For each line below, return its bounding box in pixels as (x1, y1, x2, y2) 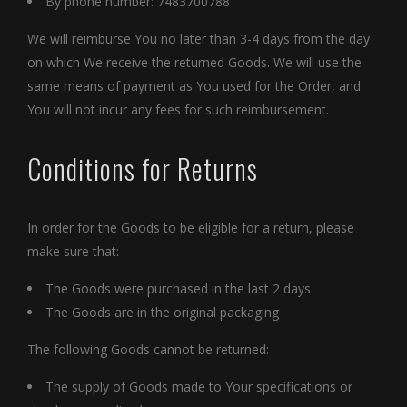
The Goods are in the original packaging (45, 303, 279, 321)
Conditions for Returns (27, 148, 258, 190)
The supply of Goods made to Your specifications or (45, 377, 352, 395)
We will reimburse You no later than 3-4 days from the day (27, 30, 370, 48)
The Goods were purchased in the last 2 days (45, 279, 311, 297)
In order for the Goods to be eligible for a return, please (27, 218, 354, 236)
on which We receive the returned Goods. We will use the (27, 54, 362, 72)
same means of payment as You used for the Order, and (27, 77, 361, 95)
